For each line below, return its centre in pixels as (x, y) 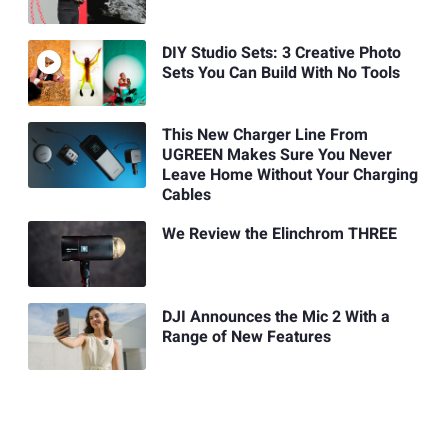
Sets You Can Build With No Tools (280, 72)
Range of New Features (246, 336)
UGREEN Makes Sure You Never (276, 155)
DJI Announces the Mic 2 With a (275, 316)
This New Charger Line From (264, 135)
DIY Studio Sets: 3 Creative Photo (281, 52)
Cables (186, 195)
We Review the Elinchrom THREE (279, 234)
